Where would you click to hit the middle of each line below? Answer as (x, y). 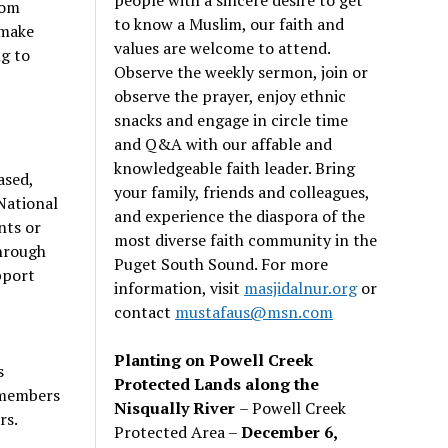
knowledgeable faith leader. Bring (235, 167)
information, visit (179, 287)
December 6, (289, 431)
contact (145, 311)
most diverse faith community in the (246, 239)
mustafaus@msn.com (254, 311)
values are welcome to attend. (222, 47)
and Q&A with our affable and (223, 143)
